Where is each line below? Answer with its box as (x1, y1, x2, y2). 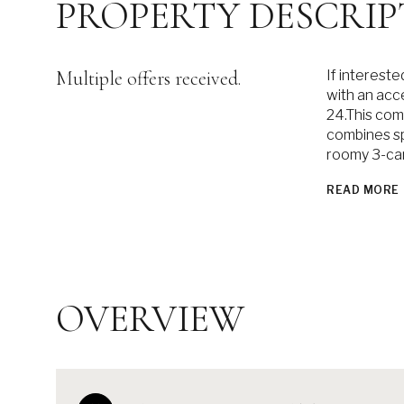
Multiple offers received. (56, 67, 241, 90)
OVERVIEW (56, 295, 244, 342)
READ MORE (326, 183, 399, 197)
